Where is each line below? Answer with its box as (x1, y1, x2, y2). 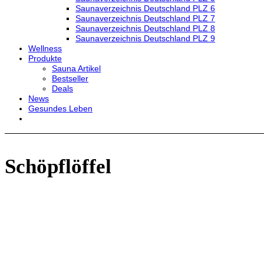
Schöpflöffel (5, 155, 111, 178)
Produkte (28, 54, 62, 63)
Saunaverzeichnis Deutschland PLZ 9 (75, 34, 215, 43)
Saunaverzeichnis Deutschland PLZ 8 (75, 24, 215, 33)
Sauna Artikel (52, 64, 101, 73)
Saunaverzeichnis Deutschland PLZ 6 (75, 4, 215, 13)
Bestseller (52, 74, 88, 83)
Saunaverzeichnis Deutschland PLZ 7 (75, 14, 215, 23)
